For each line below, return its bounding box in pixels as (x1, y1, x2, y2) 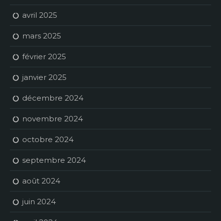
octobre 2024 (22, 135, 74, 145)
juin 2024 (22, 197, 56, 207)
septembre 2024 (22, 155, 86, 165)
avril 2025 (22, 10, 57, 20)
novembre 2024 (22, 114, 83, 124)
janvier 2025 (22, 73, 67, 82)
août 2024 (22, 176, 60, 186)
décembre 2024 (22, 93, 83, 103)
